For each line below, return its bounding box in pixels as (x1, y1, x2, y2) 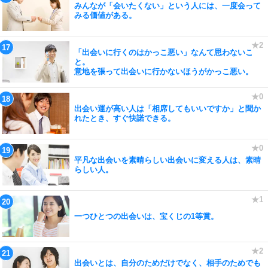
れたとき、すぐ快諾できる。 (74, 113, 175, 123)
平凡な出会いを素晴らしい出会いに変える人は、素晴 (74, 155, 261, 165)
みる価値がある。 (74, 10, 136, 20)
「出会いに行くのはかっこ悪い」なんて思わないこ (74, 47, 253, 57)
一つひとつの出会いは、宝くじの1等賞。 (74, 211, 218, 221)
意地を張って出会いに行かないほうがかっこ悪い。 (74, 66, 253, 76)
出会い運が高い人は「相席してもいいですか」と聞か (74, 103, 261, 113)
